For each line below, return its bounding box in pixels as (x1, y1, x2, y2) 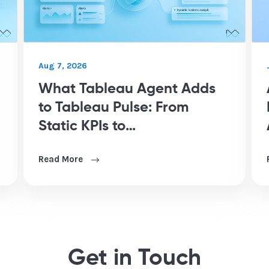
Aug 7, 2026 (38, 61, 87, 71)
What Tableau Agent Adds (38, 82, 216, 97)
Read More (38, 154, 85, 165)
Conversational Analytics (38, 138, 207, 153)
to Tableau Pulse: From (38, 100, 189, 115)
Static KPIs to (38, 119, 125, 134)
